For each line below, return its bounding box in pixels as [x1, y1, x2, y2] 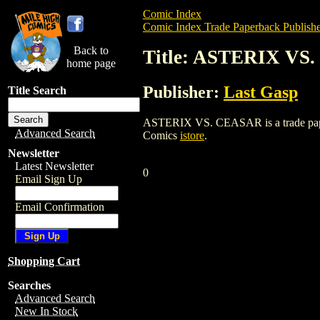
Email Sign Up [15, 173, 82, 185]
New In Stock [15, 305, 78, 317]
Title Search [8, 84, 66, 96]
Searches [8, 279, 51, 291]
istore [180, 129, 204, 141]
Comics [143, 129, 180, 141]
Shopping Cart [8, 255, 80, 267]
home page [66, 57, 116, 69]
